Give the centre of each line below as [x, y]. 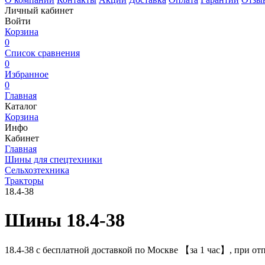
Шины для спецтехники [54, 159]
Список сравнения [42, 53]
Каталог [21, 106]
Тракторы [24, 181]
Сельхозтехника [37, 170]
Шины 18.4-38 [65, 220]
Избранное [27, 74]
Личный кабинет [39, 10]
